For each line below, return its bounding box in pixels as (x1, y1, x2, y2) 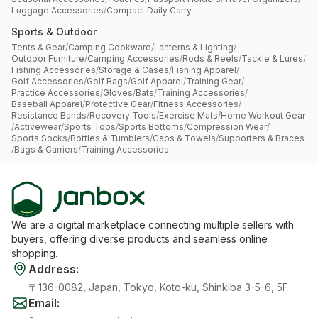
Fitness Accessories (153, 99, 238, 110)
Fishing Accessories (11, 65, 96, 76)
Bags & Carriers (14, 144, 78, 155)
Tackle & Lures (241, 53, 303, 65)
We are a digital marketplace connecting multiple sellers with (11, 219, 294, 231)
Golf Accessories (11, 76, 84, 87)
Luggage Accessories (11, 5, 104, 16)
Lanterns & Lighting (154, 42, 234, 53)
